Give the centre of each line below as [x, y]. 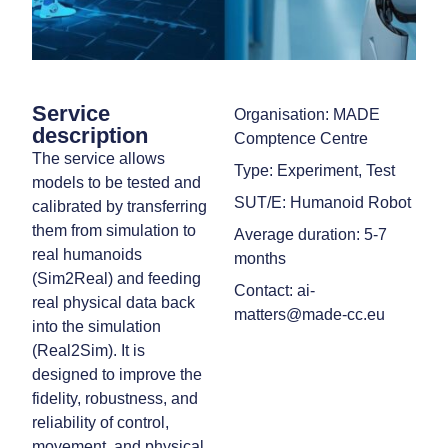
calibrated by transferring [120, 206]
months [260, 258]
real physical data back [114, 302]
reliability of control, [101, 422]
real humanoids [87, 254]
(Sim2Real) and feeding [117, 278]
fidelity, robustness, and [115, 398]
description [90, 135]
